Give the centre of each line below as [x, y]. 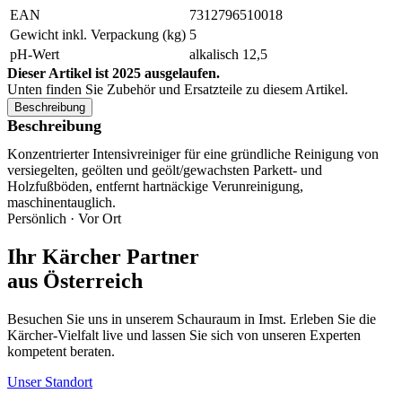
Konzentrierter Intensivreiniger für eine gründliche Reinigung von [193, 154]
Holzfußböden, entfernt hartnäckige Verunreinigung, [155, 187]
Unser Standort [50, 381]
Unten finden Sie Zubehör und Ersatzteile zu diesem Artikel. [178, 90]
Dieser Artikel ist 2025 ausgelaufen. [114, 74]
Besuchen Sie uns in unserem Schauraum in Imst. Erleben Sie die [192, 319]
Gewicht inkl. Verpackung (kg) [98, 35]
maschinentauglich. [61, 203]
